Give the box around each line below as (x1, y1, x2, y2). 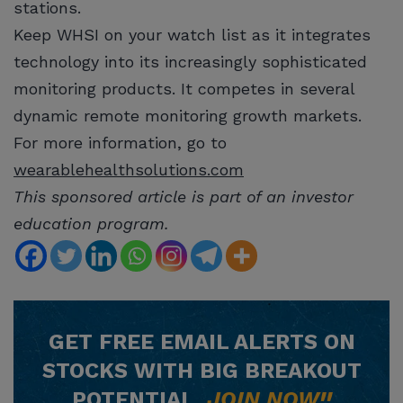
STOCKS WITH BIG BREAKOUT (41, 357, 362, 383)
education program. (13, 213, 169, 233)
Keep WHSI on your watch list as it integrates (13, 24, 371, 44)
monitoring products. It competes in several (13, 78, 354, 98)
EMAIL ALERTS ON (153, 328, 355, 354)
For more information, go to (13, 132, 227, 152)
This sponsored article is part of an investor (13, 186, 354, 206)
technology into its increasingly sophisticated (13, 51, 367, 71)
